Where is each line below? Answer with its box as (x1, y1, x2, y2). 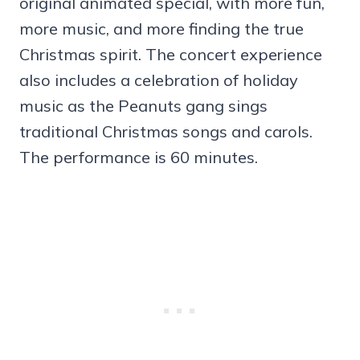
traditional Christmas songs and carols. (19, 121, 313, 141)
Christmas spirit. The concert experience (19, 43, 322, 64)
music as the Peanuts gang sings (19, 95, 268, 116)
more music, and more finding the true (19, 18, 304, 39)
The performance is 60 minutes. (19, 146, 258, 167)
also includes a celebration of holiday (19, 69, 298, 90)
